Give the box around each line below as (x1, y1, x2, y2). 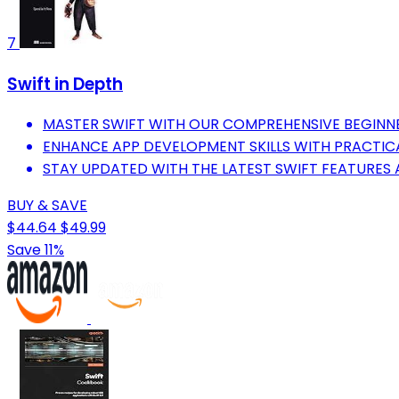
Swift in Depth (7, 71, 123, 96)
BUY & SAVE (7, 195, 87, 216)
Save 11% (7, 240, 64, 261)
